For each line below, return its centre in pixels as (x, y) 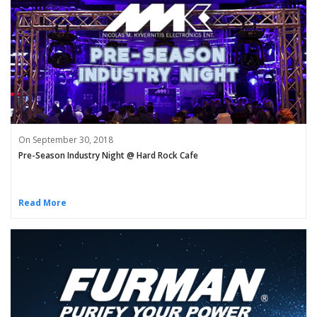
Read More (42, 203)
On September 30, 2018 (66, 140)
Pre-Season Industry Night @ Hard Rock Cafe (108, 156)
